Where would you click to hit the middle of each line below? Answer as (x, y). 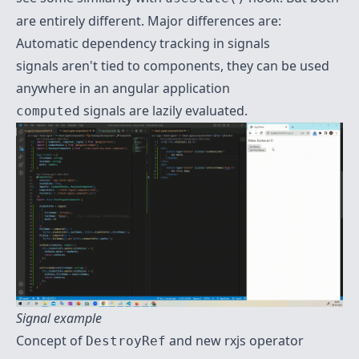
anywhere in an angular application (123, 88)
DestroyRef (126, 341)
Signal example (59, 318)
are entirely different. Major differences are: (149, 21)
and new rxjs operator (235, 340)
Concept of (51, 340)
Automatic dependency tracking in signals (143, 43)
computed (48, 111)
